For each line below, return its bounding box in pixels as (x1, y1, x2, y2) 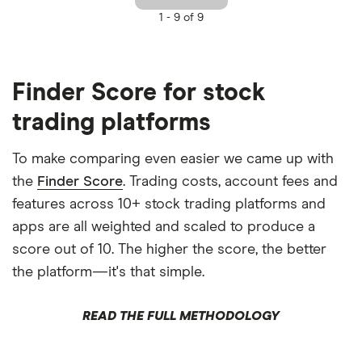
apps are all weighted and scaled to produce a (12, 219, 315, 234)
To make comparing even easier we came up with (12, 151, 334, 166)
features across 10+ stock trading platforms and (12, 196, 326, 212)
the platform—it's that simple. (12, 264, 204, 280)
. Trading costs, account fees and (123, 174, 338, 189)
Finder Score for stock (12, 80, 266, 105)
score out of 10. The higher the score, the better (12, 242, 326, 257)
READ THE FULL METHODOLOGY (82, 309, 280, 322)
